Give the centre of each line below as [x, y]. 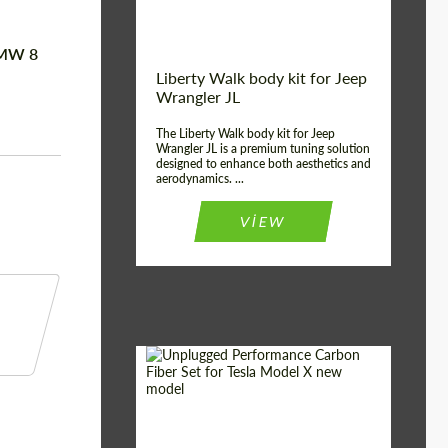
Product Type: [195, 424]
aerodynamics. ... [200, 178]
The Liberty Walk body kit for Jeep [245, 133]
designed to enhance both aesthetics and [263, 163]
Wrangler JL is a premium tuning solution [263, 148]
